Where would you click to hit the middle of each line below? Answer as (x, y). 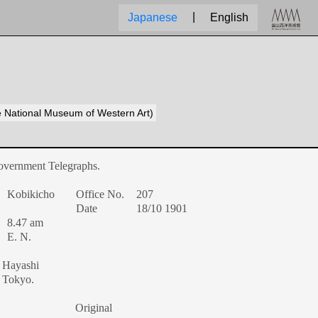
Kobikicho (31, 194)
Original (94, 308)
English (229, 17)
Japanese (153, 17)
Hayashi (21, 265)
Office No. (100, 194)
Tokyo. (18, 279)
